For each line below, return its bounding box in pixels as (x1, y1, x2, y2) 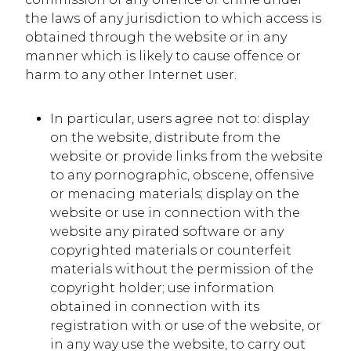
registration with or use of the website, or (50, 318, 321, 333)
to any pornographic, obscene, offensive (50, 168, 314, 183)
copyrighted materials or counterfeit (50, 243, 291, 258)
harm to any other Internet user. (25, 67, 237, 82)
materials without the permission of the (50, 262, 313, 277)
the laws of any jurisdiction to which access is (25, 11, 321, 26)
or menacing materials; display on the (50, 186, 299, 201)
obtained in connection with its (50, 299, 259, 314)
